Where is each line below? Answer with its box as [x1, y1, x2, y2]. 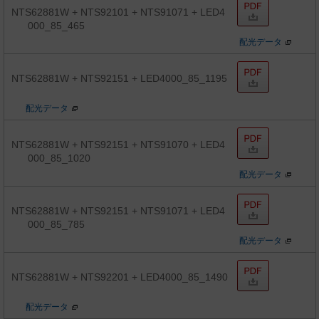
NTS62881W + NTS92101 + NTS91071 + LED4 [11, 7, 225, 18]
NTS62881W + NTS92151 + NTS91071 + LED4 [11, 206, 225, 216]
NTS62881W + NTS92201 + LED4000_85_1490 [11, 272, 228, 283]
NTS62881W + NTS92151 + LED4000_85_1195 [11, 73, 227, 84]
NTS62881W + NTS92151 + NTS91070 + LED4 [11, 140, 225, 150]
